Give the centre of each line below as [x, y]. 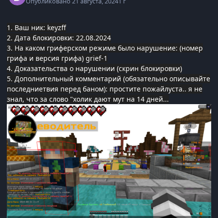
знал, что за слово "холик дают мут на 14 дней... [88, 99]
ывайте [198, 79]
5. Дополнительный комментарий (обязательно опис [96, 79]
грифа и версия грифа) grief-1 [57, 58]
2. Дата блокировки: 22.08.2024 [59, 38]
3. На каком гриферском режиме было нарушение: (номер [105, 48]
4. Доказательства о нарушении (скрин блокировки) [94, 69]
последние [25, 89]
